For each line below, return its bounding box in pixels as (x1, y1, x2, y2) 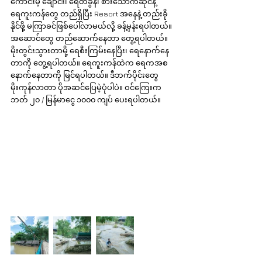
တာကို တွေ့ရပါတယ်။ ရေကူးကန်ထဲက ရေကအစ (11, 57, 170, 67)
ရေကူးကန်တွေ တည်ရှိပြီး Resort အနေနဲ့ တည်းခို (11, 8, 168, 18)
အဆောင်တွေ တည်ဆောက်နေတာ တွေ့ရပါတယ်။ (11, 33, 170, 43)
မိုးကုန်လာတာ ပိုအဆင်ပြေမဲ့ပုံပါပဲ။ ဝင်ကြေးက (11, 82, 163, 92)
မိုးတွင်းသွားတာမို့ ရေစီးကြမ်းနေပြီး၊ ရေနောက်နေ (11, 45, 169, 55)
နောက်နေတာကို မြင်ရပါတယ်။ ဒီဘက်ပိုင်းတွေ (11, 70, 160, 80)
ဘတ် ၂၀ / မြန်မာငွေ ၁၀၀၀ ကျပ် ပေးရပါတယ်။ (11, 94, 161, 104)
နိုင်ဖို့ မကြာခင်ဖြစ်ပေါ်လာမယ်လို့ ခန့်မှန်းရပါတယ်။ (11, 20, 174, 30)
